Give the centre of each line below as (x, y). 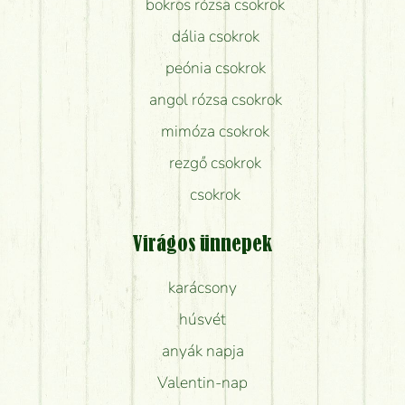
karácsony (202, 288)
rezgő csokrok (216, 163)
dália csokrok (215, 37)
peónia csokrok (215, 68)
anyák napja (202, 351)
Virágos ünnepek (202, 245)
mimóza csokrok (216, 132)
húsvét (202, 320)
